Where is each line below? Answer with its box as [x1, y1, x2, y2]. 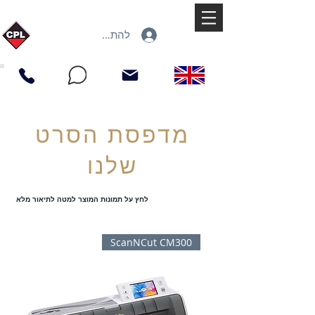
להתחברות [82, 27, 131, 42]
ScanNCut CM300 [110, 235, 192, 249]
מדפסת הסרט [34, 118, 191, 149]
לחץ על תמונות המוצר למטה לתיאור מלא [16, 193, 148, 204]
